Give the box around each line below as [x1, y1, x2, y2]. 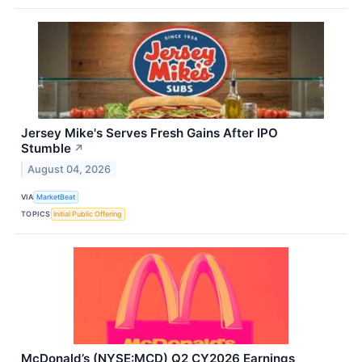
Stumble [21, 140, 71, 156]
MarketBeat [36, 192, 76, 202]
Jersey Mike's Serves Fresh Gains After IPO [21, 124, 278, 141]
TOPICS [21, 209, 51, 219]
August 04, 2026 [27, 162, 112, 175]
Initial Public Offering [53, 209, 123, 219]
